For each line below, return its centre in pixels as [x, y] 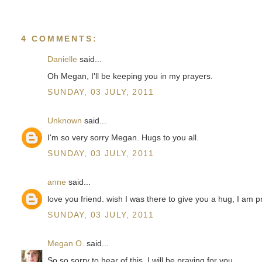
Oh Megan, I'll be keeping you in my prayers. [130, 76]
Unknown [65, 120]
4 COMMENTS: [59, 38]
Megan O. [66, 243]
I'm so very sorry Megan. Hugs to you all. [123, 137]
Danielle [63, 59]
